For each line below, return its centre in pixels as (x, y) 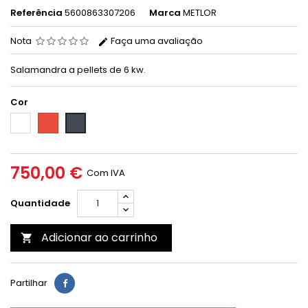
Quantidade (40, 203)
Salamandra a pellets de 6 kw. (78, 70)
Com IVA (106, 173)
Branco (26, 119)
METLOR (200, 13)
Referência (36, 13)
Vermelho (60, 119)
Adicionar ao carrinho (99, 238)
